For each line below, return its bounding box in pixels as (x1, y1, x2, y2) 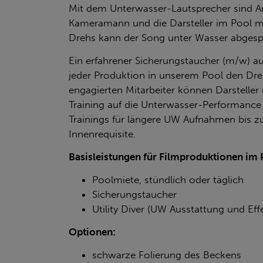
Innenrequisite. (69, 127, 136, 140)
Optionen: (69, 225, 116, 238)
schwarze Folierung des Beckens (92, 248, 241, 261)
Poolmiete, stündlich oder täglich (92, 173, 244, 186)
